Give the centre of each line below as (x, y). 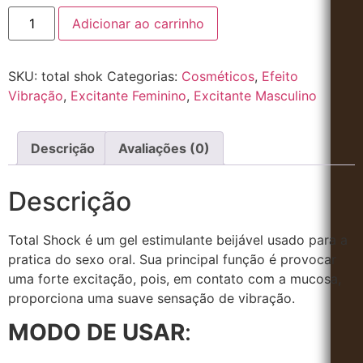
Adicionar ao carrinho (139, 24)
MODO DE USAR (96, 333)
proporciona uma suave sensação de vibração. (152, 299)
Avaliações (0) (164, 149)
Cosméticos (218, 77)
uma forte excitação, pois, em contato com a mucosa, (175, 279)
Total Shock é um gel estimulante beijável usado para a (178, 240)
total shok (72, 77)
